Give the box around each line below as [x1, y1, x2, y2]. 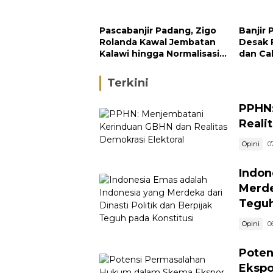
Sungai [99, 59, 132, 71]
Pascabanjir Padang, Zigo [99, 24, 216, 36]
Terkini [107, 76, 149, 90]
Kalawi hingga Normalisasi [99, 48, 219, 59]
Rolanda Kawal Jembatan [99, 36, 216, 48]
